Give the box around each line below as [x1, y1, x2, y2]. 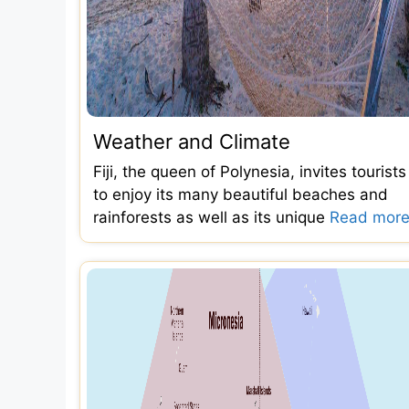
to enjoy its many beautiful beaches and [93, 185, 388, 204]
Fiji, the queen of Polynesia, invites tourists [93, 163, 406, 181]
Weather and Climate [93, 130, 290, 153]
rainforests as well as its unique [93, 208, 330, 226]
